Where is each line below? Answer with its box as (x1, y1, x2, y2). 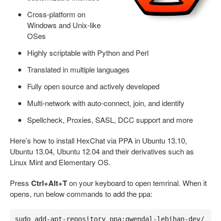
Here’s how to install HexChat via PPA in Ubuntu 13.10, (10, 135, 187, 146)
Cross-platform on (27, 9, 85, 19)
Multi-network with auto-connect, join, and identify (27, 98, 184, 108)
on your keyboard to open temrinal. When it (67, 178, 207, 188)
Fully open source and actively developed (27, 81, 159, 91)
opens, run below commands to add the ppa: (10, 188, 152, 199)
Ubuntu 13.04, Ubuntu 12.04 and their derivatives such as (10, 146, 194, 156)
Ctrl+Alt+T (31, 178, 67, 188)
